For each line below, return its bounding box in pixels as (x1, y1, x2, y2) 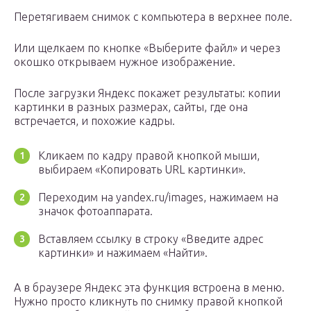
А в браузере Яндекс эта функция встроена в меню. (14, 281, 285, 294)
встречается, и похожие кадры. (14, 115, 175, 128)
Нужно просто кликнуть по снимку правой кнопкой (14, 295, 283, 308)
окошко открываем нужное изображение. (14, 56, 235, 69)
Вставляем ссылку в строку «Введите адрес (38, 233, 263, 246)
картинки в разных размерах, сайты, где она (14, 101, 248, 114)
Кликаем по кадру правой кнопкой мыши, (38, 149, 260, 162)
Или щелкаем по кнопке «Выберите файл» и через (14, 42, 280, 55)
